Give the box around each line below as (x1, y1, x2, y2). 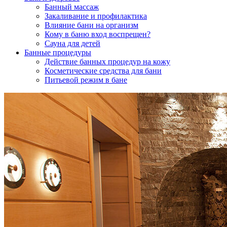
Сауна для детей (45, 39, 100, 48)
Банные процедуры (24, 48, 91, 57)
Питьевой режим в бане (45, 75, 127, 84)
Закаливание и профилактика (45, 11, 147, 20)
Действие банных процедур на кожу (45, 57, 170, 66)
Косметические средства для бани (45, 66, 162, 75)
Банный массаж (45, 2, 99, 11)
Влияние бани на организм (45, 20, 138, 29)
